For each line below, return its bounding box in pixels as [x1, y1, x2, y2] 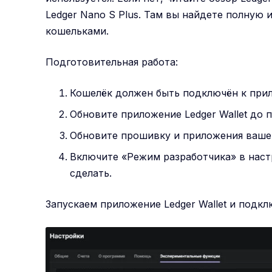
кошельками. [46, 24, 109, 37]
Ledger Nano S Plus [46, 8, 139, 21]
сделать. [70, 166, 112, 179]
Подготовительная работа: [46, 55, 178, 68]
